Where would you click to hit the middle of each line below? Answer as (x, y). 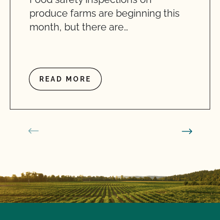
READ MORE (65, 79)
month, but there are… (79, 27)
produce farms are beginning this (105, 13)
